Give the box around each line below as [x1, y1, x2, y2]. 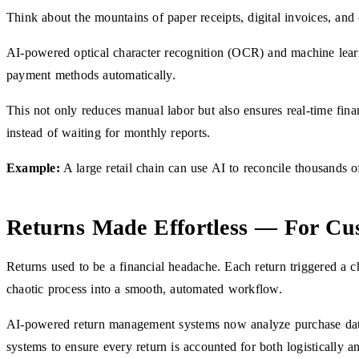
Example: [6, 160, 60, 175]
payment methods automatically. [6, 67, 175, 82]
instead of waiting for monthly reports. [6, 125, 211, 139]
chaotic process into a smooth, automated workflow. [6, 281, 282, 296]
